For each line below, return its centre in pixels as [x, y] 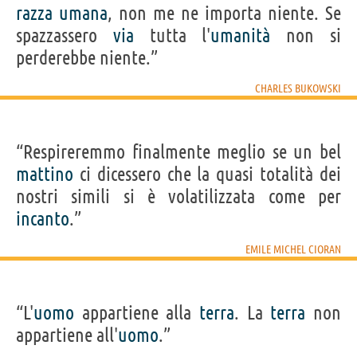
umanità [241, 35]
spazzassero [65, 35]
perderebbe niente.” [87, 57]
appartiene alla [137, 312]
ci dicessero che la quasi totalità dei [207, 174]
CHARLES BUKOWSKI [298, 88]
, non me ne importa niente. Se [224, 13]
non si [306, 35]
